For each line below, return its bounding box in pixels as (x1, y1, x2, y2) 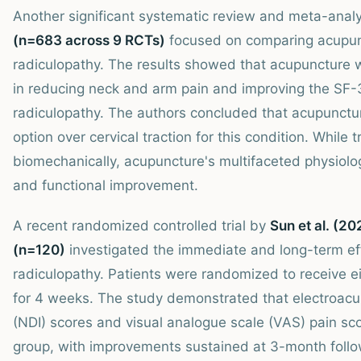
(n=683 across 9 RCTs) (13, 31, 165, 48)
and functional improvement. (13, 176, 198, 193)
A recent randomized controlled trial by (13, 217, 270, 234)
